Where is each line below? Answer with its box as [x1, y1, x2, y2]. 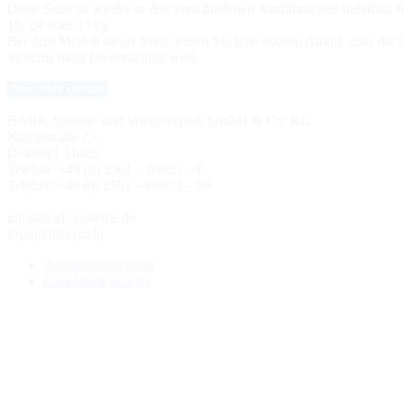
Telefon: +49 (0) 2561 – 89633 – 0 [7, 161, 205, 177]
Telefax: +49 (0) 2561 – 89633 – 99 [7, 177, 211, 193]
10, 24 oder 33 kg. [7, 16, 112, 32]
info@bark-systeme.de [7, 209, 135, 225]
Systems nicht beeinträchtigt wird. [7, 49, 199, 65]
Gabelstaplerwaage [43, 272, 151, 289]
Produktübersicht [7, 225, 104, 242]
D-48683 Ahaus [7, 144, 98, 161]
